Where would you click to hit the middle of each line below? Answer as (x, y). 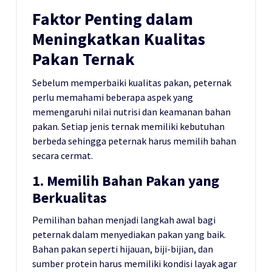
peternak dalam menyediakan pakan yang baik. (129, 235)
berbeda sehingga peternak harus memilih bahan (134, 141)
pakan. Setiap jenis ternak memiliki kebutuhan (128, 127)
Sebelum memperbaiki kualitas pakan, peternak (132, 83)
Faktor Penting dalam (113, 19)
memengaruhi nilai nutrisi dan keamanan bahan (131, 112)
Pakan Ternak (83, 59)
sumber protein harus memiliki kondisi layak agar (134, 264)
